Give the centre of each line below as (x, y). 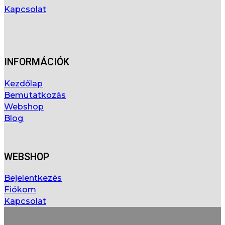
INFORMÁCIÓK (37, 62)
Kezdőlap (23, 84)
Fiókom (20, 190)
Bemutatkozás (35, 95)
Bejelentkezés (33, 178)
